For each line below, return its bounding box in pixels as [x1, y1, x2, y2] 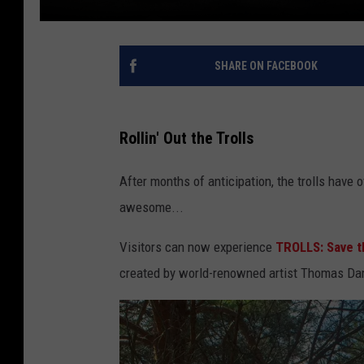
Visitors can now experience [119, 239, 272, 256]
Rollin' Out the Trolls [119, 129, 253, 149]
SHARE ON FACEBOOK [214, 58, 318, 72]
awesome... [119, 199, 184, 216]
